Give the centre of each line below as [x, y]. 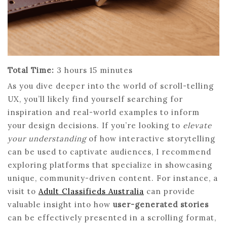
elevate [197, 125]
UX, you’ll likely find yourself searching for [95, 99]
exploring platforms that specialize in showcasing [110, 165]
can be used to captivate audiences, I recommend [109, 152]
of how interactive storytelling [151, 138]
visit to [23, 191]
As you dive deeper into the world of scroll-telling [111, 86]
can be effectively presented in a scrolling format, [112, 217]
